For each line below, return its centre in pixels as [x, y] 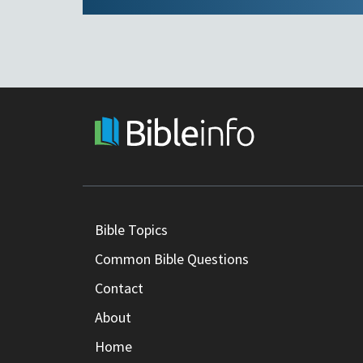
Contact [119, 288]
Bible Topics [131, 230]
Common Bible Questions [172, 259]
